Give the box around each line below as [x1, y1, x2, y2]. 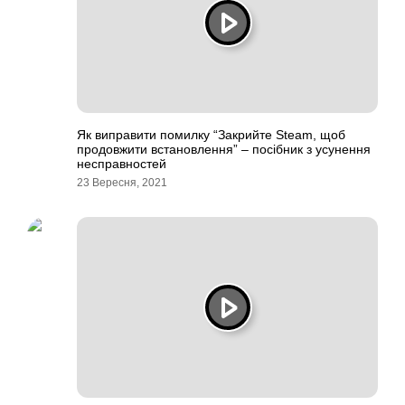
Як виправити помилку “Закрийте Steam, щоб [77, 127, 345, 142]
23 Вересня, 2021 [77, 176, 167, 189]
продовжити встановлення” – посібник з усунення [77, 142, 371, 156]
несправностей [77, 156, 166, 171]
